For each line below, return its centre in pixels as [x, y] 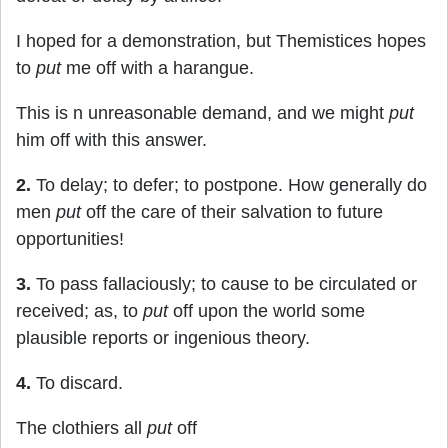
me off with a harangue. [157, 68]
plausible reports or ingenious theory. [163, 338]
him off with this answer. [111, 140]
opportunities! [70, 239]
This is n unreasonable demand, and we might [202, 113]
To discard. [77, 383]
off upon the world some [266, 311]
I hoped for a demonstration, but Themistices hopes [221, 41]
